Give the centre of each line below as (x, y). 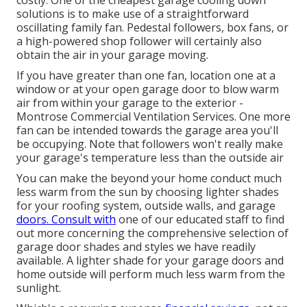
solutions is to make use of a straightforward (133, 13)
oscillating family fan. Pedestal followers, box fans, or (152, 27)
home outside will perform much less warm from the (151, 274)
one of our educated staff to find (200, 219)
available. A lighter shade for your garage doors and (150, 260)
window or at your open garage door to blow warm (148, 89)
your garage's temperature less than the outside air (150, 157)
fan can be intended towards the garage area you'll (147, 130)
